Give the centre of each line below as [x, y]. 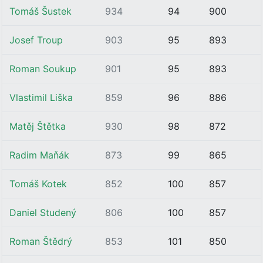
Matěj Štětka [38, 126]
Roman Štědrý [41, 241]
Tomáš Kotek [38, 184]
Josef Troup [36, 40]
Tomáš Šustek [41, 11]
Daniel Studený [43, 213]
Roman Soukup [43, 69]
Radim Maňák [39, 155]
